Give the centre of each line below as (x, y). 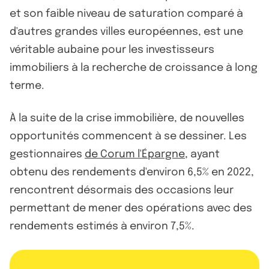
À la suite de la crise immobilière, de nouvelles (127, 118)
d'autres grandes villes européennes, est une (126, 32)
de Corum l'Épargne (135, 154)
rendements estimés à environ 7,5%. (102, 226)
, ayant (202, 154)
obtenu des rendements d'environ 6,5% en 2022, (132, 172)
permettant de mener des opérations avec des (131, 208)
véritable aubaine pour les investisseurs (112, 50)
